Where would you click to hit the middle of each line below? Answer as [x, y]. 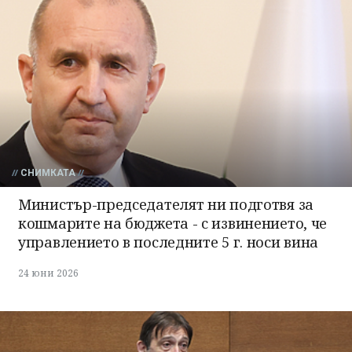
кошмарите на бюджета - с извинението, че [172, 224]
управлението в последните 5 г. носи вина [168, 242]
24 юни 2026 [48, 273]
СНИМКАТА [48, 173]
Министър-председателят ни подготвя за [166, 205]
